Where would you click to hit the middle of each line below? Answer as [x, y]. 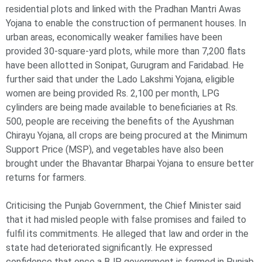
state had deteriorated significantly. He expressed [109, 248]
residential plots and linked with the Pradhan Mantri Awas [123, 9]
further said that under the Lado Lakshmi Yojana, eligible [120, 80]
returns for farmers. [46, 178]
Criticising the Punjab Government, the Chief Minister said [123, 206]
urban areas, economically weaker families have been [114, 37]
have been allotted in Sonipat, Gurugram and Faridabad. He [125, 65]
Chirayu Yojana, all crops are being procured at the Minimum [127, 136]
